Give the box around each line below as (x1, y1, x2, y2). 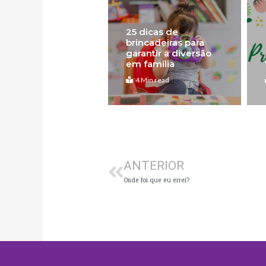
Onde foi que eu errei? (123, 176, 190, 185)
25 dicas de (126, 26, 179, 38)
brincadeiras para (126, 37, 205, 49)
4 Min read (135, 75, 170, 85)
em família (126, 58, 175, 70)
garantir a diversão (126, 47, 212, 59)
